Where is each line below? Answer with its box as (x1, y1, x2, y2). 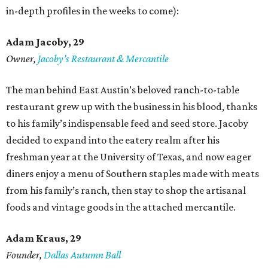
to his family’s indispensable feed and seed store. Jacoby (6, 117, 248, 130)
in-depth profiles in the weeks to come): (6, 5, 179, 17)
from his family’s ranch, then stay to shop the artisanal (6, 184, 246, 197)
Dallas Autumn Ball (44, 249, 121, 261)
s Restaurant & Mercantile (66, 53, 169, 65)
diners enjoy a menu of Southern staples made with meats (6, 167, 259, 180)
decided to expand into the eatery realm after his (6, 134, 220, 147)
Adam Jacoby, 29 (6, 36, 84, 48)
